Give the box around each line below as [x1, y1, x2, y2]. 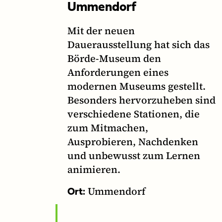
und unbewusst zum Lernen [67, 149, 200, 163]
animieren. [67, 163, 120, 177]
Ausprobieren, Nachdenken [67, 135, 198, 149]
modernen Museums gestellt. [67, 79, 206, 94]
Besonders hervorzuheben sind [67, 93, 216, 108]
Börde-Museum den [67, 52, 161, 66]
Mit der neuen [67, 24, 135, 38]
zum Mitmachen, [67, 121, 148, 135]
